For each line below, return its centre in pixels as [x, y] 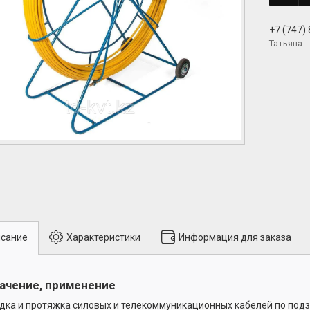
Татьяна [286, 43]
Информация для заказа [235, 237]
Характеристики [103, 237]
